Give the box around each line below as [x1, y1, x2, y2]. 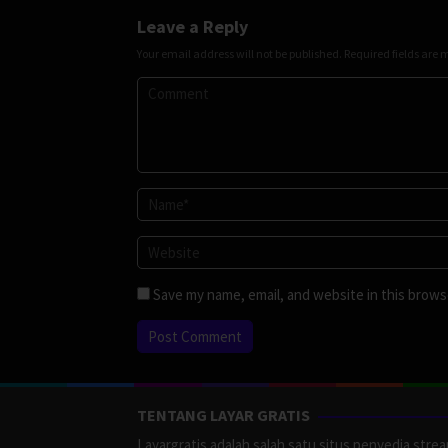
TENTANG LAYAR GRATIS [137, 404, 310, 425]
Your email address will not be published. [137, 45, 342, 61]
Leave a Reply [137, 14, 248, 38]
